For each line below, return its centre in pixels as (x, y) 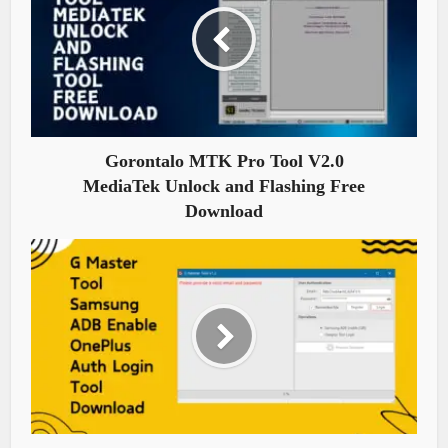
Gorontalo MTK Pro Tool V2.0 (224, 160)
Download (224, 210)
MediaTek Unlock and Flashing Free (224, 185)
